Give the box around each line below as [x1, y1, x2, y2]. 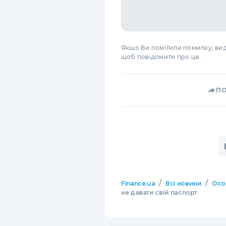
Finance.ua [121, 180, 155, 187]
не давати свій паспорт [121, 189, 198, 196]
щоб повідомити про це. [121, 53, 201, 61]
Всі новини [165, 180, 202, 187]
